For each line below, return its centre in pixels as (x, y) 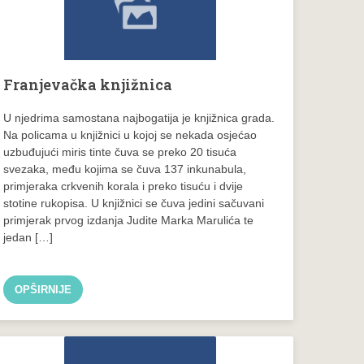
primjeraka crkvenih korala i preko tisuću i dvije (123, 186)
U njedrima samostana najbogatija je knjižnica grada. (139, 117)
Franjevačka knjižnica (88, 84)
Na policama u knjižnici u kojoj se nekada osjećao (130, 134)
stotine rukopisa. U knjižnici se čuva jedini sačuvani (134, 203)
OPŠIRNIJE (43, 289)
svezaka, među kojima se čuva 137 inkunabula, (125, 169)
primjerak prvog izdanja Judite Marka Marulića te (129, 220)
